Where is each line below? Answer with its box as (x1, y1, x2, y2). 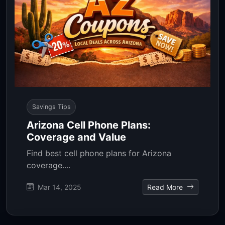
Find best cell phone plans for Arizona (27, 148, 171, 158)
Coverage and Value (27, 131, 126, 143)
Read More (147, 182, 185, 191)
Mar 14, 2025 (36, 182, 81, 191)
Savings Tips (32, 103, 71, 111)
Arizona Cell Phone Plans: (27, 119, 151, 131)
